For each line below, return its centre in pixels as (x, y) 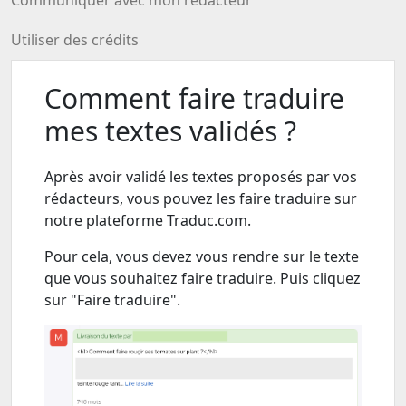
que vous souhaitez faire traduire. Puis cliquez (203, 278)
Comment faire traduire (194, 98)
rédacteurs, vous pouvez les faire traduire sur (201, 198)
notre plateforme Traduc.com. (150, 220)
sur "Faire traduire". (114, 300)
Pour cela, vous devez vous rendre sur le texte (202, 256)
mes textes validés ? (170, 131)
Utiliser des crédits (75, 40)
